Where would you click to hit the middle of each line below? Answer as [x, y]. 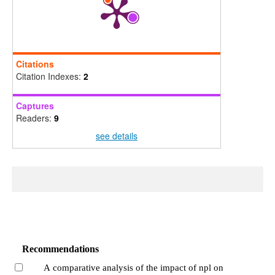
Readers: [35, 118]
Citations [35, 64]
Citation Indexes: [49, 76]
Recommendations [61, 249]
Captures [35, 105]
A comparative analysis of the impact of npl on [133, 267]
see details [116, 135]
